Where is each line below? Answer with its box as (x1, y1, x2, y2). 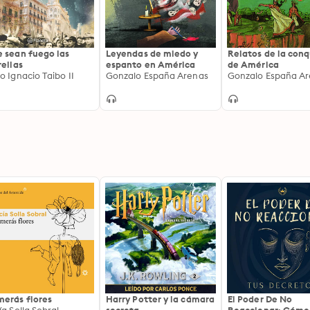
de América (228, 59, 279, 70)
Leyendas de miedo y (106, 48, 199, 59)
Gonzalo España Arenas (106, 70, 208, 81)
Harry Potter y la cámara (106, 293, 215, 304)
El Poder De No (228, 293, 293, 304)
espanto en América (106, 59, 196, 70)
